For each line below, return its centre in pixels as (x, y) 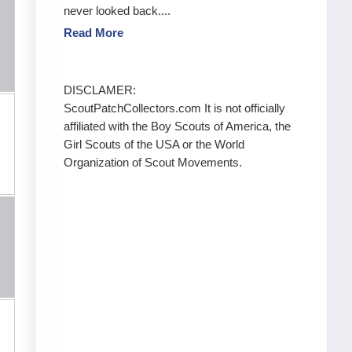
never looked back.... (117, 11)
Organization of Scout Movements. (153, 162)
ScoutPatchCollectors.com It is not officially (174, 108)
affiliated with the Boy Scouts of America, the (177, 126)
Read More (93, 33)
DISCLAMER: (100, 90)
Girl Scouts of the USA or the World (154, 144)
